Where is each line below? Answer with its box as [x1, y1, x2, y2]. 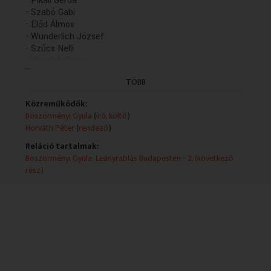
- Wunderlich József [25, 30, 105, 43]
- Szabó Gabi [25, 5, 76, 19]
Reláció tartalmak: [25, 139, 100, 153]
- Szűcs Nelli [25, 42, 74, 55]
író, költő [96, 108, 128, 123]
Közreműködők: [25, 96, 88, 111]
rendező [79, 120, 109, 135]
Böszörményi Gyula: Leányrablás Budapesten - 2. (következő [25, 151, 234, 165]
